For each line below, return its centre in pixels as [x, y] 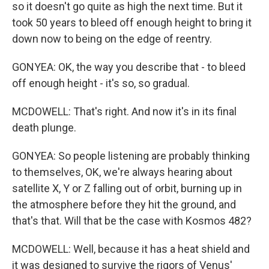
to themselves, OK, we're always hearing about [122, 172]
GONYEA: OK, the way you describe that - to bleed [129, 67]
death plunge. [44, 128]
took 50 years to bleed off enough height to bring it [132, 23]
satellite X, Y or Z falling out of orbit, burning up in [127, 188]
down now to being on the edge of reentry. [112, 39]
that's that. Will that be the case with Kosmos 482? [132, 221]
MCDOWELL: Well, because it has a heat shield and [131, 249]
